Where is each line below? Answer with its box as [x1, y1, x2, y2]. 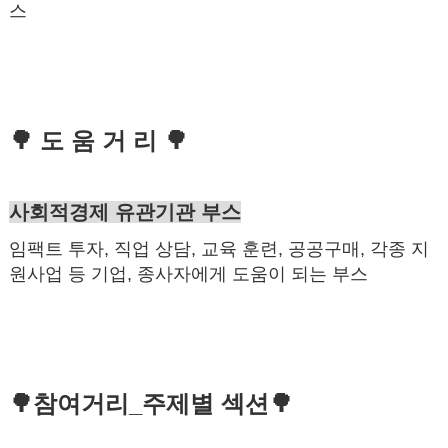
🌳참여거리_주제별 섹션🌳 [8, 389, 293, 417]
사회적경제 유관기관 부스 [8, 200, 241, 223]
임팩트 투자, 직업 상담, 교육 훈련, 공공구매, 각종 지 [8, 238, 429, 259]
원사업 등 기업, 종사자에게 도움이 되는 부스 [8, 263, 368, 284]
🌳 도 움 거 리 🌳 [8, 126, 188, 154]
